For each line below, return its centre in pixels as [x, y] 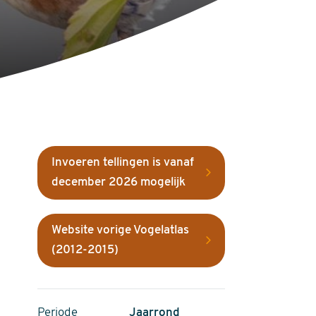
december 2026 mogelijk [118, 182]
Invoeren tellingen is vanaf [122, 163]
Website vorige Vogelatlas [120, 230]
